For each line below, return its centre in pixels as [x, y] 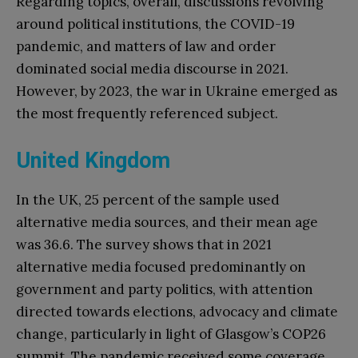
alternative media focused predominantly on [161, 267]
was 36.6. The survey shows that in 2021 [144, 244]
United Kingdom [93, 160]
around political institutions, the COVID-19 [155, 24]
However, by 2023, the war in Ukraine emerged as [177, 91]
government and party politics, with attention [165, 289]
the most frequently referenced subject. [147, 113]
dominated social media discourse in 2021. [152, 68]
